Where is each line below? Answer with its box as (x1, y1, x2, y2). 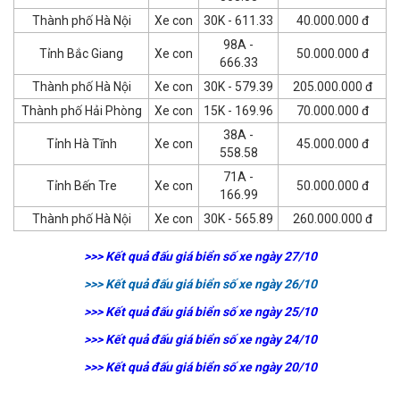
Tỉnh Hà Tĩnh (46, 136, 117, 151)
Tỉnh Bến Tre (46, 178, 117, 193)
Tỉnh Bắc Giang (39, 46, 123, 61)
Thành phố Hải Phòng (21, 103, 142, 118)
